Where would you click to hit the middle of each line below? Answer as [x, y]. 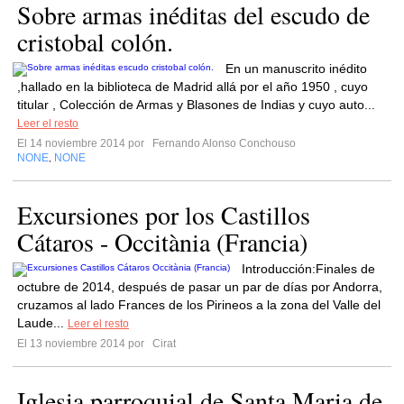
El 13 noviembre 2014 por [83, 344]
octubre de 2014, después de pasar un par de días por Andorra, [200, 287]
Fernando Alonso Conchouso [223, 143]
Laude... [42, 323]
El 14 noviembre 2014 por [83, 143]
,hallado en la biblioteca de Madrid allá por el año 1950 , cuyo [193, 87]
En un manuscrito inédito [296, 69]
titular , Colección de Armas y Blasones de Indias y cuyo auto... [196, 105]
